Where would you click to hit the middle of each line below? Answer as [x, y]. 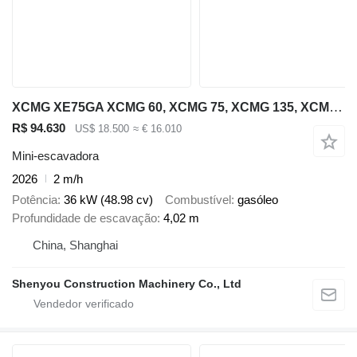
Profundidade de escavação [84, 218]
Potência [35, 200]
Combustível [198, 200]
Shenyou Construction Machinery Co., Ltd [127, 284]
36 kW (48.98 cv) [108, 200]
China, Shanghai [75, 245]
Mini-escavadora [55, 155]
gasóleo [258, 200]
